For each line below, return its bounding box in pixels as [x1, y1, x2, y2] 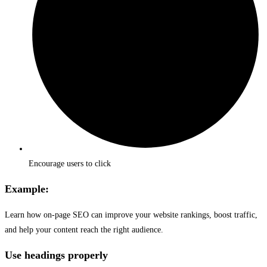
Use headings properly [5, 249, 108, 261]
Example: [5, 183, 49, 195]
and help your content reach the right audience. [5, 225, 163, 234]
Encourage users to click [29, 159, 111, 168]
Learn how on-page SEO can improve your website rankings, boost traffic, [5, 210, 257, 219]
